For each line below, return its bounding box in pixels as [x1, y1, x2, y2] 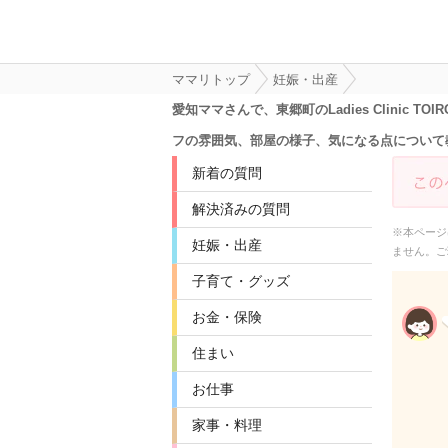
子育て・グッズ [192, 273, 290, 289]
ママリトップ [172, 72, 250, 87]
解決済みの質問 [192, 201, 290, 217]
